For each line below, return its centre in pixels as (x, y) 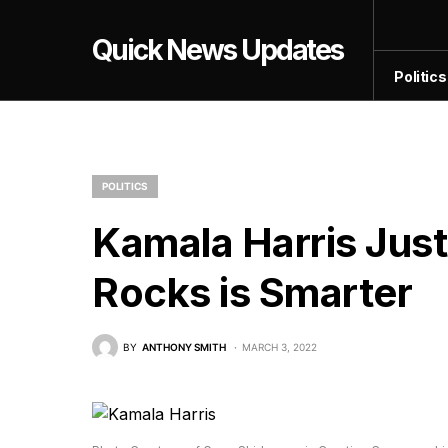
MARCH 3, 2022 (279, 346)
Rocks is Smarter (252, 292)
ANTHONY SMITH (184, 346)
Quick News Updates (218, 50)
